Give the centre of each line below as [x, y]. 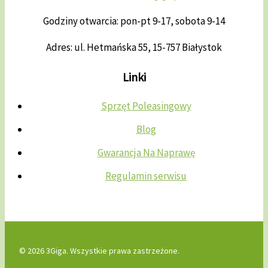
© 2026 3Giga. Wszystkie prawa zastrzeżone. [99, 251]
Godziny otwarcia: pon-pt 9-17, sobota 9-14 [134, 21]
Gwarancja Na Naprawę [146, 153]
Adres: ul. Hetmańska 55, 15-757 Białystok [134, 48]
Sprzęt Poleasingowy [146, 106]
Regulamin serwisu [146, 176]
